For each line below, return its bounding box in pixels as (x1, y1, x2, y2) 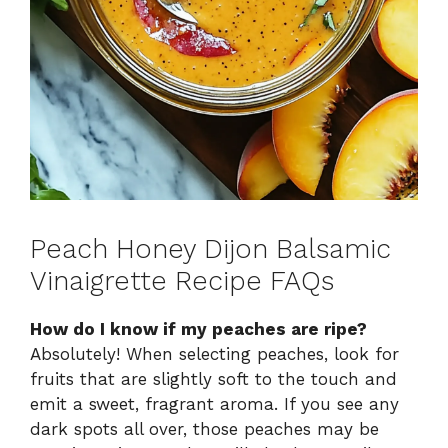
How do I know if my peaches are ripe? (30, 318, 367, 339)
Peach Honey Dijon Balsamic (30, 232, 391, 265)
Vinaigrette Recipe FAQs (30, 264, 334, 297)
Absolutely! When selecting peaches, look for (30, 343, 399, 364)
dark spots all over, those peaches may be (30, 418, 379, 439)
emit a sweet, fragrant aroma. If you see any (30, 393, 399, 414)
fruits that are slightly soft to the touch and (30, 368, 397, 389)
